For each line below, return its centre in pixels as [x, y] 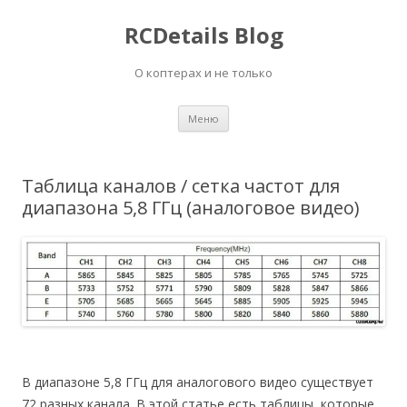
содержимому [272, 137]
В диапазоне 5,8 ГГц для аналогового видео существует [198, 382]
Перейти [255, 111]
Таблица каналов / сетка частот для [181, 186]
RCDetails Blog [203, 35]
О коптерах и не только [203, 73]
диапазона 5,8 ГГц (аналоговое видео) [191, 208]
